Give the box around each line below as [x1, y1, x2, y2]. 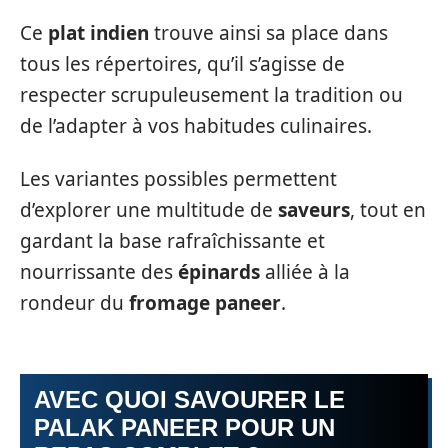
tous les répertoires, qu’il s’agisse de [20, 50, 345, 77]
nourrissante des [20, 259, 178, 286]
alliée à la [260, 259, 350, 286]
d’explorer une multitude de [20, 197, 278, 224]
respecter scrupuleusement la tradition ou [20, 81, 403, 108]
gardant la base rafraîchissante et [20, 228, 325, 255]
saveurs [278, 197, 350, 224]
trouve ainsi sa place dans [149, 19, 388, 46]
